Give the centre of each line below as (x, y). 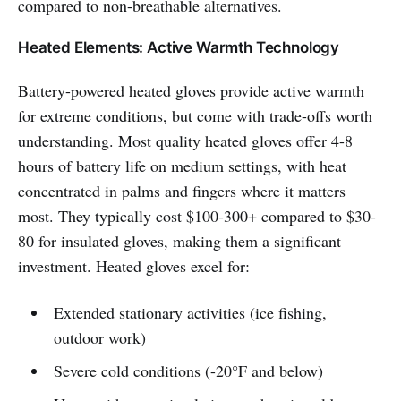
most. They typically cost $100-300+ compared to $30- (197, 216)
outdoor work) (99, 338)
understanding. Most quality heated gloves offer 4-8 (185, 141)
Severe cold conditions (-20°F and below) (188, 371)
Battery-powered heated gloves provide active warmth (191, 91)
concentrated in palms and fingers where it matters (182, 191)
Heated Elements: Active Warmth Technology (179, 48)
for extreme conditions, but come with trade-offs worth (195, 116)
